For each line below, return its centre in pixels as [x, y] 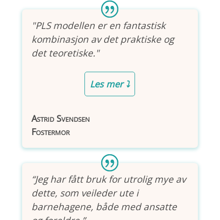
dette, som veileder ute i [85, 193]
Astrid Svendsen [60, 118]
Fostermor [50, 132]
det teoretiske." [65, 53]
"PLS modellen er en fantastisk [98, 26]
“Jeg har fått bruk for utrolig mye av [108, 179]
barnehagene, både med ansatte [104, 207]
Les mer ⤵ [110, 84]
